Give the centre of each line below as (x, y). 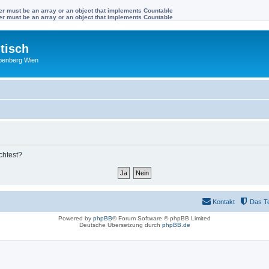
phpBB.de (176, 225)
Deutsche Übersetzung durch (120, 225)
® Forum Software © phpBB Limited (162, 218)
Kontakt (224, 201)
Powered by (76, 218)
